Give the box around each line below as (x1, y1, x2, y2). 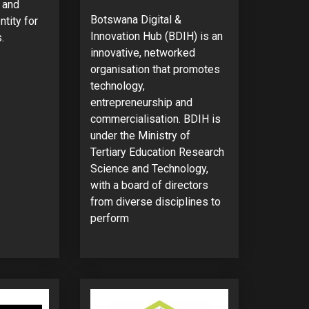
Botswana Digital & (90, 12, 181, 26)
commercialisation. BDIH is (90, 112, 221, 126)
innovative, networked (90, 46, 195, 59)
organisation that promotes (90, 62, 220, 76)
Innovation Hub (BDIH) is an (90, 29, 223, 43)
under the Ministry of (90, 128, 190, 142)
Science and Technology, (90, 161, 208, 175)
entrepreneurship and (90, 95, 192, 109)
